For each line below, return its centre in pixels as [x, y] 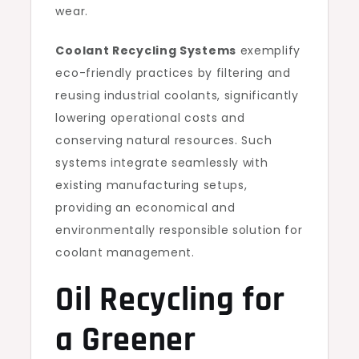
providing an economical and [145, 208]
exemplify [268, 50]
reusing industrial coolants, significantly [177, 95]
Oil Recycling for [170, 301]
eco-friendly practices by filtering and [173, 73]
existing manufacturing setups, [151, 185]
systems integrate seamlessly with [162, 163]
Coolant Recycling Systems [146, 50]
